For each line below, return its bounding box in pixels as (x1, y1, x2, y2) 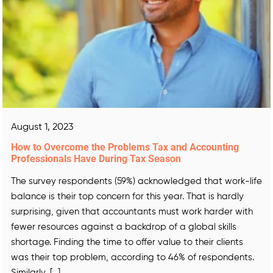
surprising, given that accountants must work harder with (11, 207, 253, 216)
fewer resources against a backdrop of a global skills (11, 222, 236, 232)
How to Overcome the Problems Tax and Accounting (11, 141, 239, 153)
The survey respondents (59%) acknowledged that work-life (11, 176, 262, 186)
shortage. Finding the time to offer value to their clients (11, 237, 243, 247)
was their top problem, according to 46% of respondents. (11, 252, 254, 262)
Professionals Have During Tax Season (11, 152, 181, 165)
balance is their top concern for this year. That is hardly (11, 191, 244, 201)
